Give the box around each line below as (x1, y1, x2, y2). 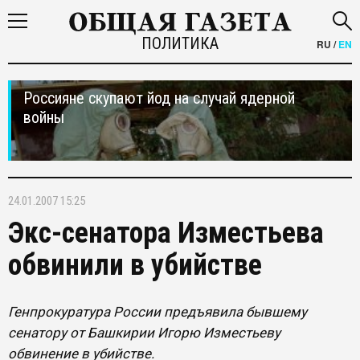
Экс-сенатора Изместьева (8, 216, 324, 250)
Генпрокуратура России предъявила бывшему (8, 304, 307, 320)
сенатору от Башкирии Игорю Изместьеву (8, 325, 280, 341)
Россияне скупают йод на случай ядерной (23, 88, 295, 108)
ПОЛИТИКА (141, 34, 219, 53)
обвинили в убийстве (8, 248, 262, 282)
